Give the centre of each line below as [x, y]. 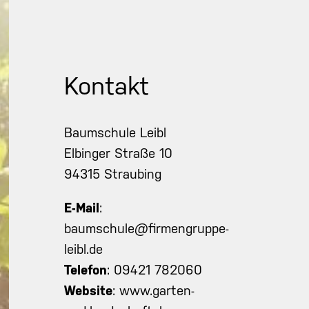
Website [89, 291]
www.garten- [157, 291]
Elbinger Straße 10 [119, 153]
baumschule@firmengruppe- [147, 229]
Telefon [86, 270]
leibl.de [84, 249]
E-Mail [82, 208]
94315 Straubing [113, 174]
